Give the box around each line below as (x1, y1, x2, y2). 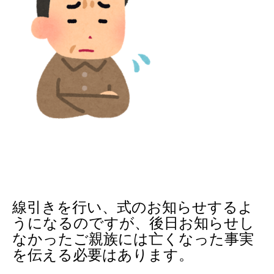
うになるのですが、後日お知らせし (12, 215, 254, 231)
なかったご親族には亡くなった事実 (12, 231, 254, 247)
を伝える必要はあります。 (12, 247, 193, 263)
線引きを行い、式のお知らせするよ (12, 199, 253, 215)
